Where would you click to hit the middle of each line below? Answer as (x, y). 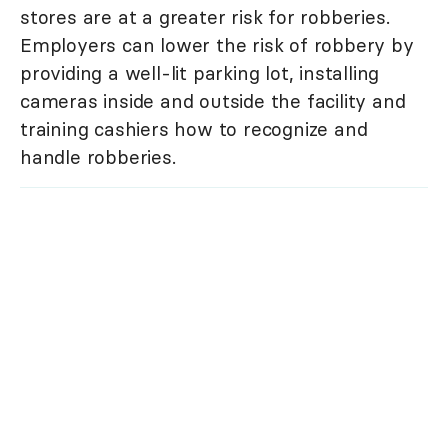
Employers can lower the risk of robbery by (217, 45)
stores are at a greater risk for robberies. (205, 17)
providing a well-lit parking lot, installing (200, 73)
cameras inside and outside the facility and (213, 101)
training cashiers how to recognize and (194, 129)
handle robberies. (98, 157)
